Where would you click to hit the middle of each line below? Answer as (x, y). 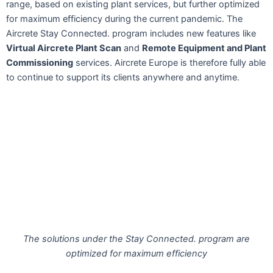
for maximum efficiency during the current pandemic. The (124, 19)
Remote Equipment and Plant (204, 48)
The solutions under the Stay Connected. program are (136, 239)
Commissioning (40, 62)
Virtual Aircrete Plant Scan (64, 48)
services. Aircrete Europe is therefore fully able (169, 62)
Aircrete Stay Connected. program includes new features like (131, 33)
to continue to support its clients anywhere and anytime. (123, 77)
